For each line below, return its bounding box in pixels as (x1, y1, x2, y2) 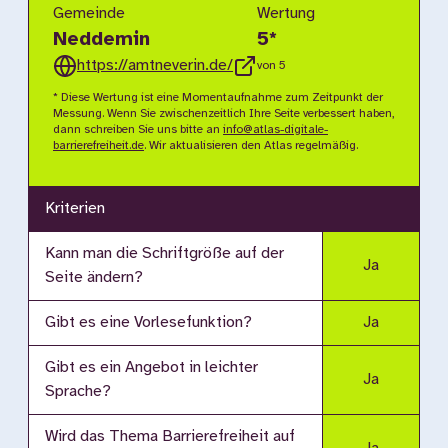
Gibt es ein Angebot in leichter (45, 359, 258, 376)
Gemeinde (53, 5, 125, 22)
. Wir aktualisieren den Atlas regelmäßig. (144, 139, 358, 152)
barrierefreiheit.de (53, 139, 144, 152)
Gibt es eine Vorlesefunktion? (45, 314, 252, 331)
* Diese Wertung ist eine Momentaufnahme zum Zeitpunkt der (53, 91, 383, 104)
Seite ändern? (45, 269, 143, 286)
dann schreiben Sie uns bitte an (53, 123, 223, 136)
